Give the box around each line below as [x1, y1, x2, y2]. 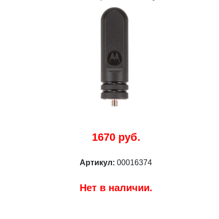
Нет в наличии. [79, 182, 153, 193]
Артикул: [80, 158, 117, 167]
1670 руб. [91, 131, 140, 143]
